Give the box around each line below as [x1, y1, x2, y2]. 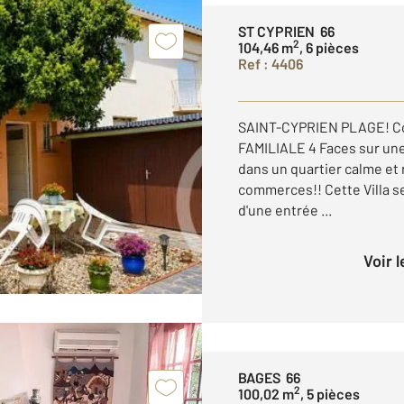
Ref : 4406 [238, 55, 303, 72]
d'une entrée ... [238, 201, 332, 218]
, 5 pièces [300, 385, 360, 402]
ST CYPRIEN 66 [238, 23, 335, 40]
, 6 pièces [299, 39, 359, 56]
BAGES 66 [238, 369, 300, 386]
